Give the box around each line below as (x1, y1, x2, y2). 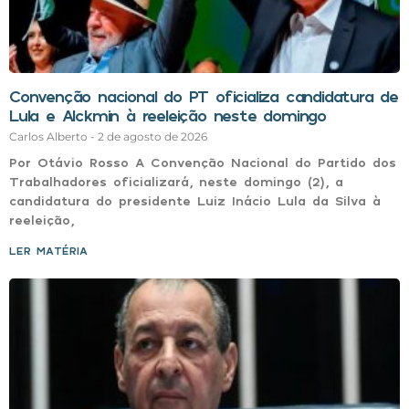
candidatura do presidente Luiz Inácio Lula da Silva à (9, 192, 381, 208)
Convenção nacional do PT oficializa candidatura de (9, 85, 398, 106)
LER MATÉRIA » (9, 243, 100, 257)
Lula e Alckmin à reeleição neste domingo (9, 104, 326, 125)
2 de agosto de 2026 (98, 129, 207, 143)
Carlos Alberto (9, 129, 90, 143)
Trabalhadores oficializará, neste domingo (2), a (9, 173, 343, 189)
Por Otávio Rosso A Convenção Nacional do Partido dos (9, 153, 396, 170)
